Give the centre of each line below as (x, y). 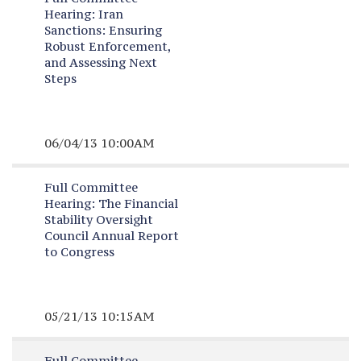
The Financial (136, 203)
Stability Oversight (98, 220)
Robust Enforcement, (107, 46)
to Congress (79, 252)
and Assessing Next (100, 62)
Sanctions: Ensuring (103, 30)
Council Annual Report (111, 236)
